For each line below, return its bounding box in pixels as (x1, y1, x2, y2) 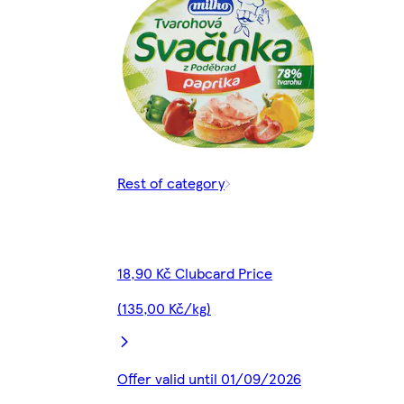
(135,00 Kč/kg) (116, 298, 211, 319)
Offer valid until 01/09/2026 (116, 368, 301, 390)
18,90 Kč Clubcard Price (116, 262, 272, 284)
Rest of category (116, 172, 225, 194)
